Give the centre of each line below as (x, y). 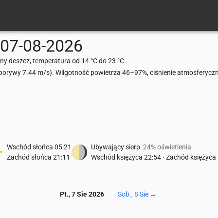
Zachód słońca (29, 157)
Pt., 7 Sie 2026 (82, 194)
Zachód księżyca (191, 157)
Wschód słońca (30, 147)
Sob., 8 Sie (133, 194)
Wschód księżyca (117, 157)
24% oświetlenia (167, 147)
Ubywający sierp (116, 147)
